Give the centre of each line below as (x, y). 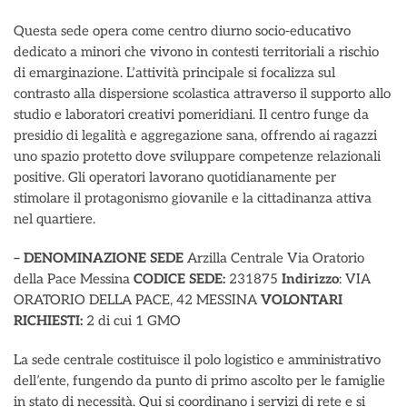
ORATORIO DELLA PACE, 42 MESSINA (137, 300)
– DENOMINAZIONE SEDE (99, 258)
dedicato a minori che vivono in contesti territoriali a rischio (196, 52)
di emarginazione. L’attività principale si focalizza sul (174, 73)
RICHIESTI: (50, 321)
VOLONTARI (302, 300)
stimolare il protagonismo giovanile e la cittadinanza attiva (193, 198)
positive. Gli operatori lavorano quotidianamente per (175, 177)
